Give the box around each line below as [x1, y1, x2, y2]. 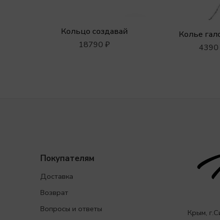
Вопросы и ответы [40, 203, 102, 214]
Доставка [40, 171, 73, 181]
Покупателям [40, 153, 94, 165]
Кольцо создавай [61, 25, 128, 37]
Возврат [40, 187, 68, 197]
